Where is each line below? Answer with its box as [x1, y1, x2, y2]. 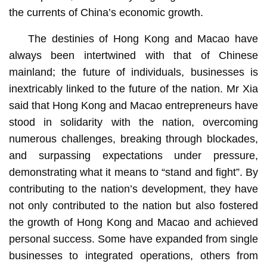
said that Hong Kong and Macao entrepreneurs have [8, 99, 259, 111]
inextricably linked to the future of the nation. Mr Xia [8, 82, 259, 95]
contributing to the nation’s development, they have [8, 182, 259, 195]
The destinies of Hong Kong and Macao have [27, 32, 259, 45]
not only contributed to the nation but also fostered [8, 199, 259, 212]
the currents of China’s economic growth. [8, 6, 203, 18]
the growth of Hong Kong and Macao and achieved [8, 216, 259, 228]
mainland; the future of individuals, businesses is [8, 66, 259, 78]
